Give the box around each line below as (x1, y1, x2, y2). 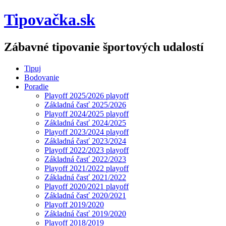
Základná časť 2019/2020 (44, 209, 126, 218)
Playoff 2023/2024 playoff (44, 127, 129, 136)
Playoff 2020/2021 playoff (44, 182, 129, 191)
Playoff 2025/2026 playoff (44, 91, 129, 100)
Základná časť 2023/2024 (44, 136, 126, 145)
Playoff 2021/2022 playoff (44, 163, 129, 173)
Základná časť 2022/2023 (44, 154, 126, 163)
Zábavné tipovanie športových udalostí (4, 40, 204, 53)
